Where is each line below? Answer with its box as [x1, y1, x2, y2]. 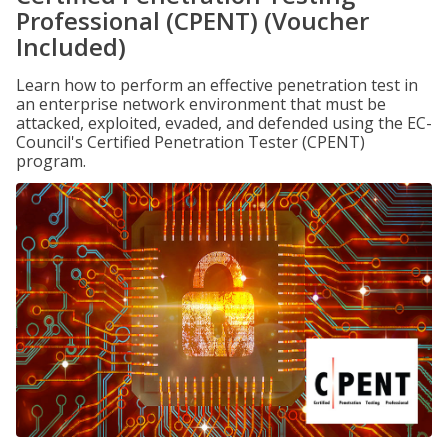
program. [16, 150, 86, 172]
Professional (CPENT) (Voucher [16, 4, 369, 37]
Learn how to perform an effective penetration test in [16, 74, 418, 96]
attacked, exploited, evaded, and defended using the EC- [16, 112, 432, 134]
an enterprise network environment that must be [16, 93, 386, 115]
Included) [16, 30, 126, 63]
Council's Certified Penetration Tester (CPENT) [16, 131, 365, 153]
